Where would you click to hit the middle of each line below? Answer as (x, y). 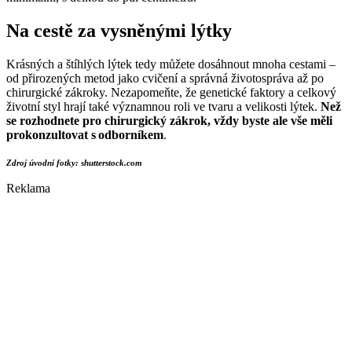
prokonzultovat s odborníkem (85, 134)
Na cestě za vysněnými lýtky (121, 31)
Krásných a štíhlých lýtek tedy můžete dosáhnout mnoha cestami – (171, 64)
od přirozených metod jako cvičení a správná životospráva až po (165, 78)
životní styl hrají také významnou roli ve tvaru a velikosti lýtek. (163, 106)
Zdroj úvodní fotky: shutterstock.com (74, 162)
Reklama (28, 188)
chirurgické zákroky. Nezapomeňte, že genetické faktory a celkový (171, 92)
